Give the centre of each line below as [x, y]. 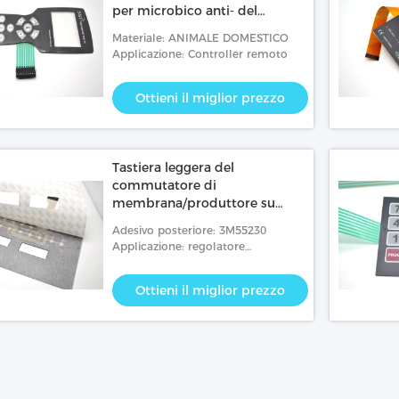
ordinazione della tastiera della [209, 221]
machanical [144, 262]
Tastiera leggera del [173, 167]
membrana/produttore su [194, 203]
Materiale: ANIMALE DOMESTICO [200, 38]
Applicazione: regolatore [179, 246]
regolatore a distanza [179, 28]
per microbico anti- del [185, 11]
